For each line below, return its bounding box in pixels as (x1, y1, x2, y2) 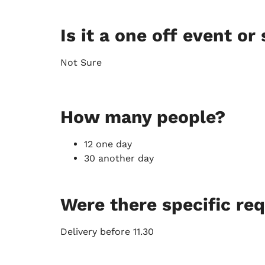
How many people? (60, 106, 225, 128)
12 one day (84, 138, 132, 150)
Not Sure (60, 56, 102, 68)
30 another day (84, 153, 154, 164)
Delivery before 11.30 (60, 226, 154, 238)
